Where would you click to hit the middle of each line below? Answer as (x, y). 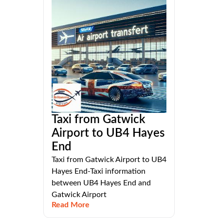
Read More (71, 205)
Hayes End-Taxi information (99, 172)
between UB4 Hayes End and (101, 183)
